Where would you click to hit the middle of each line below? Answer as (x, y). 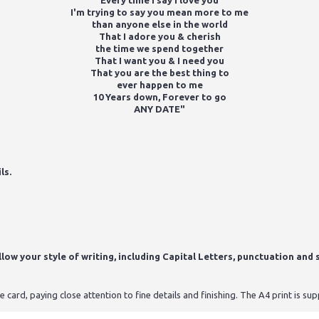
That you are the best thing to (159, 73)
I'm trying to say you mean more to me (159, 12)
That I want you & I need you (159, 61)
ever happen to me (159, 85)
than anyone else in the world (159, 25)
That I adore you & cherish (159, 37)
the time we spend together (159, 49)
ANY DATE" (159, 109)
